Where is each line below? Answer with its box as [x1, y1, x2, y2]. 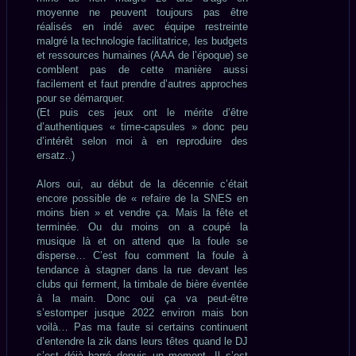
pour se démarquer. [37, 91, 125, 104]
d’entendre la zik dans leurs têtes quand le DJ [37, 335, 248, 347]
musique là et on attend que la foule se [37, 234, 248, 247]
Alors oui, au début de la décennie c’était [37, 177, 248, 190]
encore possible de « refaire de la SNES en [37, 192, 248, 204]
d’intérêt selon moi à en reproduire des [37, 134, 248, 147]
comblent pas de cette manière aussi [37, 63, 248, 75]
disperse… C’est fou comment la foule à [37, 249, 248, 261]
